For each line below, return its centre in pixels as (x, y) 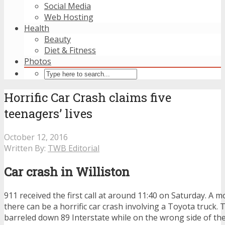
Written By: (26, 148)
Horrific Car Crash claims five (88, 97)
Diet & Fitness (70, 50)
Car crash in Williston (67, 172)
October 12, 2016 (36, 137)
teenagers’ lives (48, 113)
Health (37, 28)
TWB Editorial (74, 148)
